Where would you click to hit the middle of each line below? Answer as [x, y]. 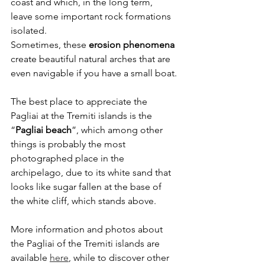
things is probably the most [69, 144]
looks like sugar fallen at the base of [87, 186]
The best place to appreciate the [80, 101]
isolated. [29, 30]
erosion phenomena [132, 44]
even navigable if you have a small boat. [94, 73]
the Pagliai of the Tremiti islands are [86, 243]
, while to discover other [120, 257]
